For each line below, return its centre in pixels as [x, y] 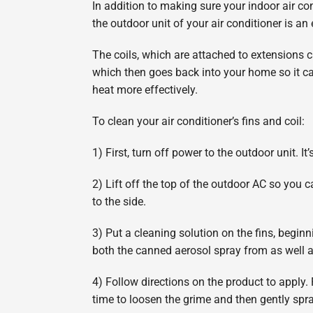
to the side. [119, 202]
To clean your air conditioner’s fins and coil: [198, 122]
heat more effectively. [145, 90]
